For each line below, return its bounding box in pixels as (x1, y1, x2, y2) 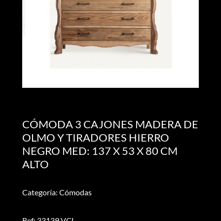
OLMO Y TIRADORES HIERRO (22, 130, 169, 144)
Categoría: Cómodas (22, 187, 92, 197)
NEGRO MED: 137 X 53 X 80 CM (22, 144, 178, 157)
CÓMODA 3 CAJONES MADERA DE (22, 117, 198, 131)
